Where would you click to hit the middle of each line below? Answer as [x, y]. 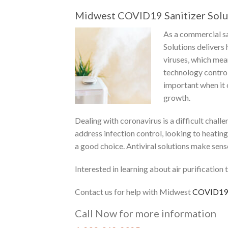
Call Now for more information [146, 213]
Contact [89, 191]
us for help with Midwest [148, 191]
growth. [177, 97]
